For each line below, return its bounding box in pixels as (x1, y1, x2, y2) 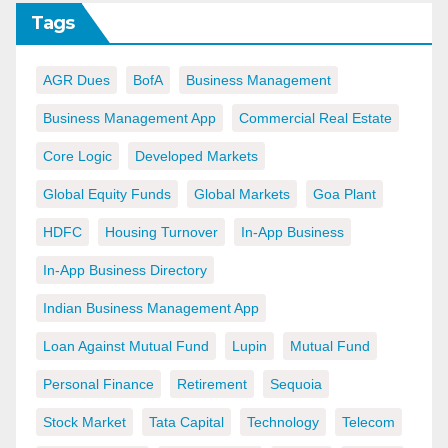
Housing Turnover (105, 224, 218, 241)
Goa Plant (313, 186, 376, 203)
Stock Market (43, 414, 126, 431)
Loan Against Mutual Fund (43, 338, 209, 355)
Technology (247, 414, 319, 431)
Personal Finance (43, 376, 154, 393)
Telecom (342, 414, 395, 431)
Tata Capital (149, 414, 224, 431)
